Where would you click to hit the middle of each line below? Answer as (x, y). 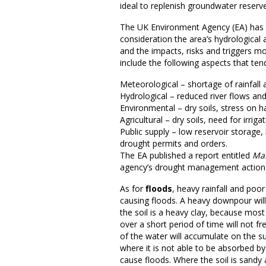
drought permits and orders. (174, 143)
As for (133, 189)
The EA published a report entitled (186, 155)
